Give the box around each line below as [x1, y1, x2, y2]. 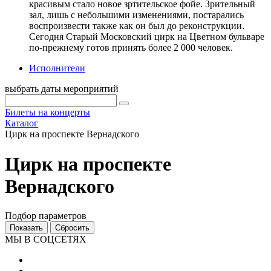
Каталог [5, 118, 38, 129]
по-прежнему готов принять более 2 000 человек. [29, 42, 233, 53]
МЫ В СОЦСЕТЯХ [5, 234, 87, 245]
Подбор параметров [5, 211, 87, 221]
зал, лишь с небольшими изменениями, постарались [29, 10, 244, 21]
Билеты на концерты [5, 107, 90, 118]
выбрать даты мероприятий [5, 83, 119, 94]
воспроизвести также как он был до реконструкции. [29, 21, 244, 31]
